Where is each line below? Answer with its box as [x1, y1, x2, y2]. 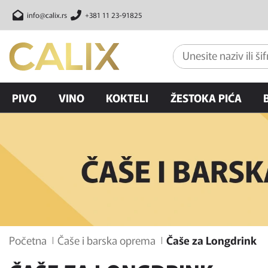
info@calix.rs [27, 10, 67, 20]
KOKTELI [106, 90, 149, 105]
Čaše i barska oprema [57, 232, 156, 248]
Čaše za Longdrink [166, 232, 257, 248]
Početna [9, 232, 47, 248]
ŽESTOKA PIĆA [170, 90, 242, 105]
